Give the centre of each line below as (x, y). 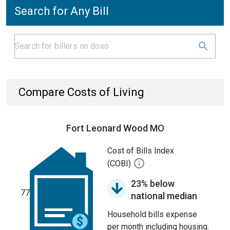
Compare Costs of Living (81, 92)
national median (164, 196)
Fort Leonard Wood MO (115, 128)
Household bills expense (152, 214)
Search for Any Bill (62, 11)
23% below (153, 184)
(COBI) (120, 164)
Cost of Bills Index (141, 151)
